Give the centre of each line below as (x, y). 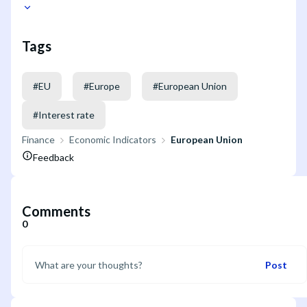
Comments (56, 211)
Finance (38, 140)
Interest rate (66, 115)
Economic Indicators (113, 140)
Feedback (53, 158)
